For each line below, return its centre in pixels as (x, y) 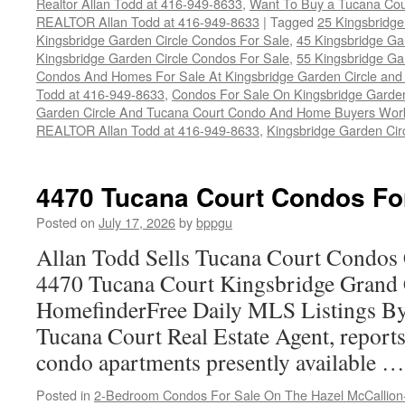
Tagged (292, 21)
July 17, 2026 (137, 222)
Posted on (66, 222)
